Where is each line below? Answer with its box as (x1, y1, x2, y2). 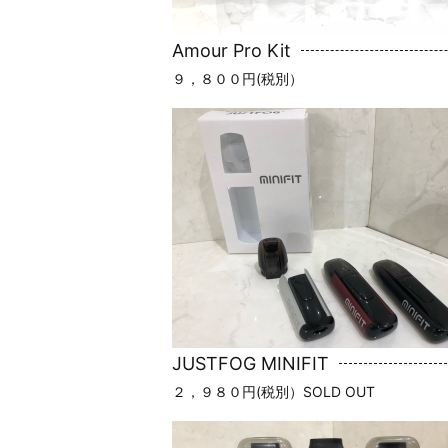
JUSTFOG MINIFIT (172, 352, 329, 374)
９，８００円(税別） (172, 69, 303, 87)
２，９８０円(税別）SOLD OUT (172, 382, 375, 400)
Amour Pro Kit (172, 39, 291, 61)
